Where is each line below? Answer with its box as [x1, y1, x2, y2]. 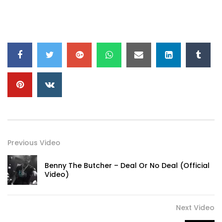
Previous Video [7, 137, 60, 148]
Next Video [176, 202, 215, 213]
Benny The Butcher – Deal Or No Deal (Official [45, 160, 210, 170]
